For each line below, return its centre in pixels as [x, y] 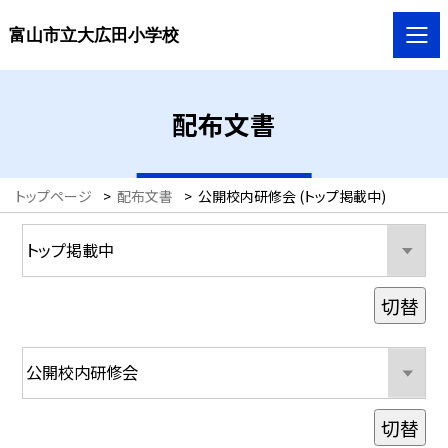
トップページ [53, 195]
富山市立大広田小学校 [93, 34]
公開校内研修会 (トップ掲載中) [292, 195]
